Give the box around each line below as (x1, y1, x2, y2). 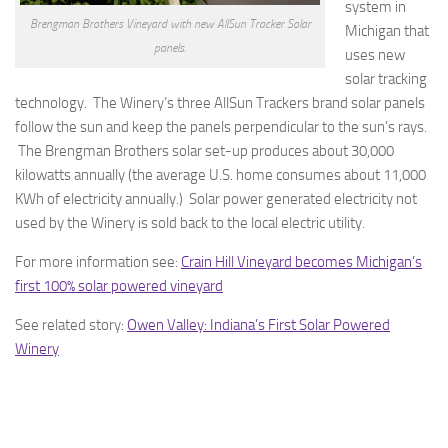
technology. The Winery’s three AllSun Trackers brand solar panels (15, 94, 425, 112)
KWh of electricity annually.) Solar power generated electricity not (15, 190, 417, 208)
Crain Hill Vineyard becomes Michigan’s (181, 253, 422, 271)
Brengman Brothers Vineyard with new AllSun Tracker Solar (29, 17, 311, 31)
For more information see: (15, 253, 181, 271)
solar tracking (345, 70, 427, 88)
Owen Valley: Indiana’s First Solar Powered (127, 316, 390, 334)
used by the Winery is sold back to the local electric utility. (15, 214, 365, 232)
